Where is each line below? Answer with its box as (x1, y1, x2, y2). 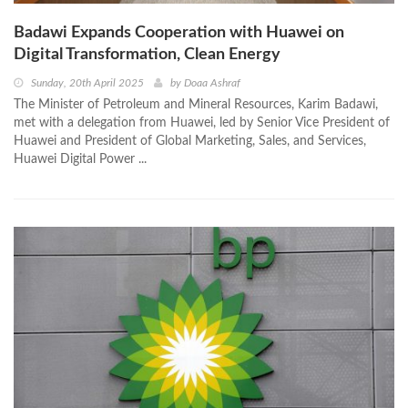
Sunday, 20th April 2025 (31, 77, 144, 89)
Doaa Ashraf (184, 77, 240, 89)
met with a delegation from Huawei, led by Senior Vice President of (14, 117, 390, 130)
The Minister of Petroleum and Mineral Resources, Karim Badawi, (14, 98, 378, 112)
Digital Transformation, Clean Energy (14, 46, 280, 64)
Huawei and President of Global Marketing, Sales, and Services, (14, 135, 366, 148)
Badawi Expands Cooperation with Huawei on (14, 25, 344, 42)
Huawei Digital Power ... (14, 153, 147, 167)
